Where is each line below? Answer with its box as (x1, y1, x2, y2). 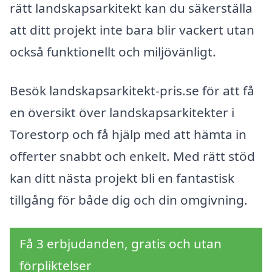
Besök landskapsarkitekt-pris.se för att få (10, 82, 254, 100)
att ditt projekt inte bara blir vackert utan (10, 21, 254, 39)
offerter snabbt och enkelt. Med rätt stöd (10, 148, 255, 165)
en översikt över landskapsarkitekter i (10, 104, 234, 121)
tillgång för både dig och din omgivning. (10, 191, 248, 209)
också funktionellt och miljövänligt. (10, 43, 216, 61)
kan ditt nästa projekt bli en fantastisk (10, 169, 234, 187)
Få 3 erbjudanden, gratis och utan (19, 234, 222, 252)
